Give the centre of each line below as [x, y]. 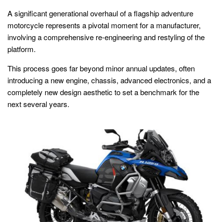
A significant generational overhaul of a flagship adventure [100, 13]
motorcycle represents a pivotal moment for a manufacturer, [104, 25]
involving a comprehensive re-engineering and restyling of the [106, 37]
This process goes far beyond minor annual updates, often [101, 68]
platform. [22, 49]
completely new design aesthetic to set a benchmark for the [103, 92]
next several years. [38, 104]
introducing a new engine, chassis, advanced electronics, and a [109, 80]
